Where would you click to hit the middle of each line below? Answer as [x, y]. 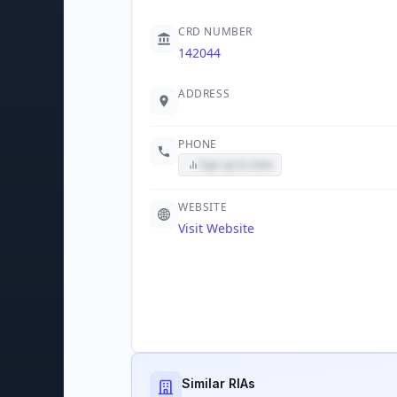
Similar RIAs [218, 383]
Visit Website [216, 228]
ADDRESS [204, 93]
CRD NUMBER [215, 31]
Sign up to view [235, 164]
